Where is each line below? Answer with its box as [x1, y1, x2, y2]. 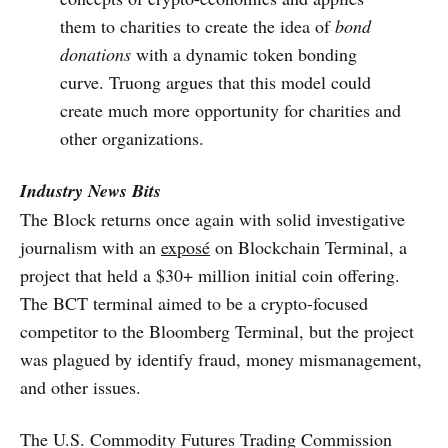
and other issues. [20, 374, 141, 399]
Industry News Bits [20, 177, 161, 203]
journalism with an [20, 234, 161, 259]
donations [59, 41, 131, 66]
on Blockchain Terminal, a [210, 234, 407, 259]
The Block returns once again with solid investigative [20, 206, 405, 231]
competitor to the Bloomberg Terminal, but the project [20, 318, 414, 343]
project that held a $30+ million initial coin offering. [20, 262, 400, 287]
